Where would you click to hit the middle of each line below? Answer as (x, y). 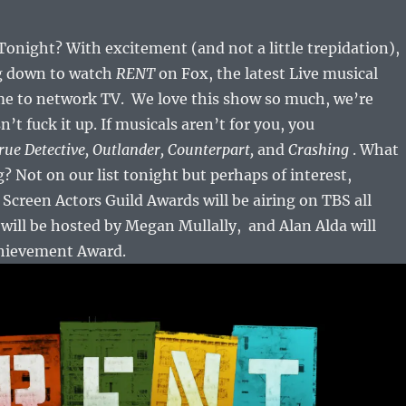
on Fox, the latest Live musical (266, 74)
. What (373, 150)
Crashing (318, 150)
